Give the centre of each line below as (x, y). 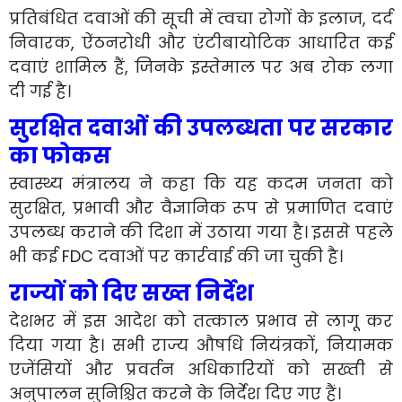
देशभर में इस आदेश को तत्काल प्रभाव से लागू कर (201, 320)
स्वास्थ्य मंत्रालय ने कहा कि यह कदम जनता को (201, 183)
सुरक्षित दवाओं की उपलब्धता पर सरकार (201, 127)
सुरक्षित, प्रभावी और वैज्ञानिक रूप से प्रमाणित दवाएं (201, 207)
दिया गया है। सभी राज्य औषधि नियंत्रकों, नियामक (201, 345)
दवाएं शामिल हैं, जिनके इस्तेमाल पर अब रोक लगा (201, 66)
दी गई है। (40, 91)
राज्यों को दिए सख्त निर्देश (131, 293)
